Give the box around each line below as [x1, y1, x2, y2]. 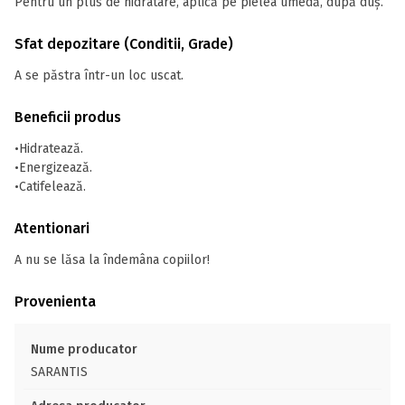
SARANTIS [31, 364, 88, 380]
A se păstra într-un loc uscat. [14, 68, 184, 83]
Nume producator [31, 342, 137, 357]
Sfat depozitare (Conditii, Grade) [14, 35, 233, 52]
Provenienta [14, 293, 96, 310]
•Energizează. [14, 160, 92, 175]
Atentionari [14, 220, 89, 237]
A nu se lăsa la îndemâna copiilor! [14, 252, 210, 268]
